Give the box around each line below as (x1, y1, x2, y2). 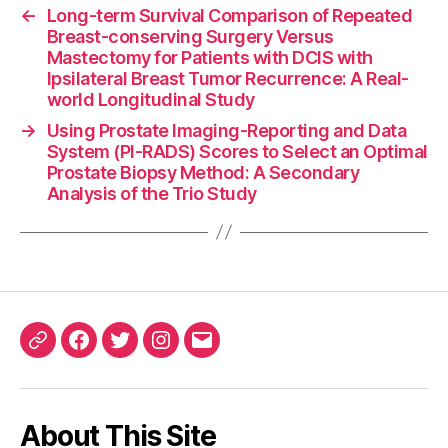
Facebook (77, 341, 160, 362)
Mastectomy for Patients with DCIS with (46, 46, 373, 68)
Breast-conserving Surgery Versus (46, 25, 334, 47)
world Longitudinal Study (46, 88, 255, 110)
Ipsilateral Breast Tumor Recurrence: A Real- (46, 67, 409, 89)
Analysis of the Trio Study (46, 182, 257, 204)
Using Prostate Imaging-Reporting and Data (46, 119, 407, 141)
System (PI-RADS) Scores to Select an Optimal (46, 140, 428, 162)
